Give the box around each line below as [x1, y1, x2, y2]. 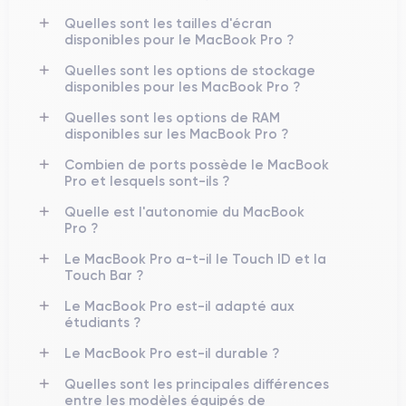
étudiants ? [64, 314, 140, 331]
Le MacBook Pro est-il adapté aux [64, 297, 295, 314]
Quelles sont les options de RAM [64, 109, 280, 126]
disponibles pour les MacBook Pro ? [64, 78, 300, 95]
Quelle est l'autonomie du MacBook [64, 203, 304, 220]
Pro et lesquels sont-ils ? [64, 172, 229, 189]
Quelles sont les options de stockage [64, 62, 315, 79]
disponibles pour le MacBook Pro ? [64, 31, 294, 48]
